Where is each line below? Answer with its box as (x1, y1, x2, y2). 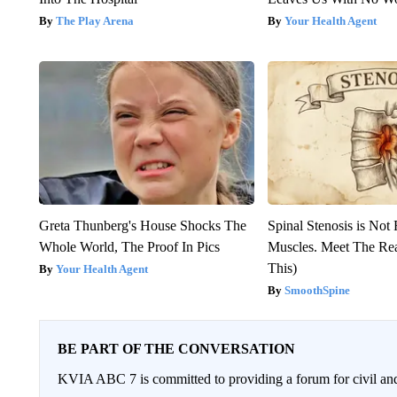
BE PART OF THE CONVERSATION (57, 341, 295, 357)
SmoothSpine (284, 284, 351, 298)
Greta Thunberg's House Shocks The (38, 218, 246, 234)
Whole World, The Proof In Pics (38, 239, 220, 255)
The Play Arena (55, 14, 134, 28)
